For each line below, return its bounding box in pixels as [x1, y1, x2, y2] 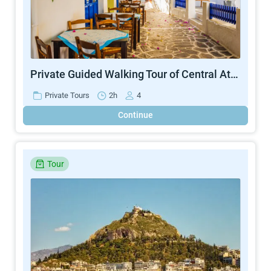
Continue [118, 110, 153, 120]
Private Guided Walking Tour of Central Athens [230, 67, 238, 80]
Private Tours [45, 91, 90, 100]
